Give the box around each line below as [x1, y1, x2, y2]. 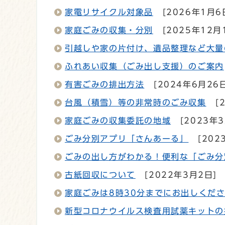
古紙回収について [65, 170, 136, 179]
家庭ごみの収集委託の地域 [65, 116, 171, 125]
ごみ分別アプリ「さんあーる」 [65, 134, 189, 143]
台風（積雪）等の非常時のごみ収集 [65, 98, 206, 106]
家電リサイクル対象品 [65, 8, 153, 16]
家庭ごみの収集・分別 [65, 26, 153, 34]
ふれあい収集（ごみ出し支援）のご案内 [65, 62, 224, 70]
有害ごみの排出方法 [65, 80, 145, 88]
